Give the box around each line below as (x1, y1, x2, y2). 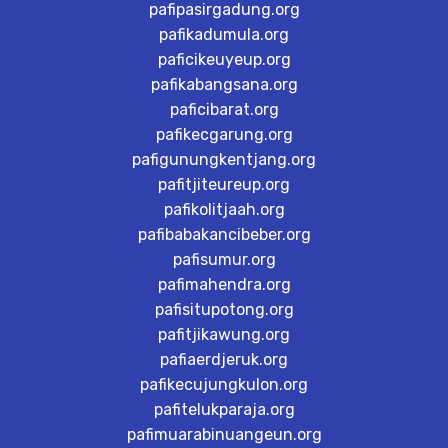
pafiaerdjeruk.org (160, 350, 288, 369)
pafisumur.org (172, 250, 276, 269)
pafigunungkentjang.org (132, 150, 316, 169)
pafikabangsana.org (150, 75, 298, 94)
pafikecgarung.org (155, 125, 293, 144)
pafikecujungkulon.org (140, 375, 308, 394)
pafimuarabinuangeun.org (126, 425, 322, 444)
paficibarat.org (169, 100, 279, 119)
